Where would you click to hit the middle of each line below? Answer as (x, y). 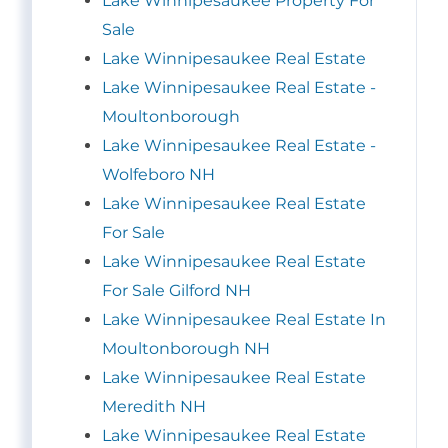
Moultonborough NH (186, 349)
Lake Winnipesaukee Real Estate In (244, 320)
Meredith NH (154, 407)
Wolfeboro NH (158, 175)
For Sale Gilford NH (176, 291)
